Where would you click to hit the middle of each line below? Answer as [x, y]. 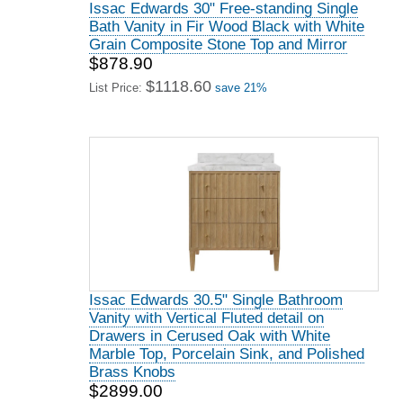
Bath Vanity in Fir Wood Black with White [227, 27]
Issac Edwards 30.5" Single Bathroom [216, 300]
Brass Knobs [132, 372]
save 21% [241, 88]
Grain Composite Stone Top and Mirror [218, 45]
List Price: [117, 88]
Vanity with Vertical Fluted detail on [206, 318]
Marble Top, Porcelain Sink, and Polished [227, 354]
